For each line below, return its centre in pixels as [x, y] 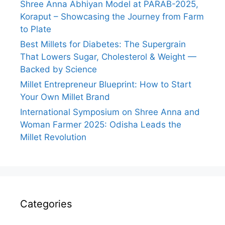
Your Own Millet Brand [65, 97]
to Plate [36, 29]
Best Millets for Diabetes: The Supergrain [103, 44]
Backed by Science [59, 69]
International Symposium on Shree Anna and [110, 112]
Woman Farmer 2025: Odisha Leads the [101, 124]
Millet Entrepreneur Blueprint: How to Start [106, 84]
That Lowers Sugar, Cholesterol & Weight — [108, 57]
